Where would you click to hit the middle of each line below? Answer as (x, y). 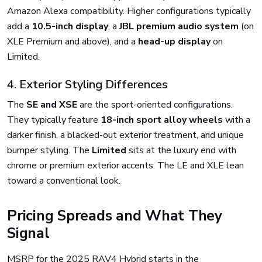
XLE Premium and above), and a (73, 42)
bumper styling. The (49, 150)
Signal (28, 233)
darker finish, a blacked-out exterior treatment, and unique (125, 135)
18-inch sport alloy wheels (162, 120)
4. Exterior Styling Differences (87, 85)
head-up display (174, 42)
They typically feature (54, 120)
